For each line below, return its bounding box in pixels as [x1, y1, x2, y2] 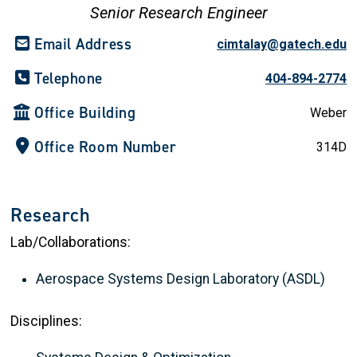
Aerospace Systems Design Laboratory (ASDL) [36, 270, 325, 287]
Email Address [34, 33, 132, 54]
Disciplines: [10, 312, 82, 329]
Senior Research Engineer [89, 3, 268, 23]
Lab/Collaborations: [10, 233, 131, 250]
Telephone [34, 68, 104, 88]
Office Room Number [34, 136, 177, 157]
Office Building [34, 102, 136, 123]
